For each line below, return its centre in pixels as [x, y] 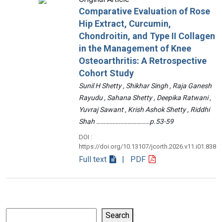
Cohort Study [106, 73]
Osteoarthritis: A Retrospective [143, 61]
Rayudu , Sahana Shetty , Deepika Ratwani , [145, 98]
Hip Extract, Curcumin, [125, 24]
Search [117, 215]
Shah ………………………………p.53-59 [126, 121]
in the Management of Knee [135, 48]
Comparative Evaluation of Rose [144, 11]
